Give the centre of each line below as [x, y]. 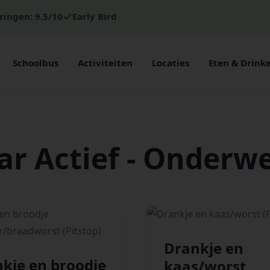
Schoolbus [36, 63]
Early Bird [95, 16]
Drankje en [204, 248]
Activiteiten [105, 63]
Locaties [171, 63]
